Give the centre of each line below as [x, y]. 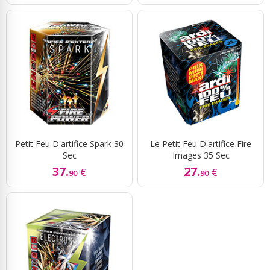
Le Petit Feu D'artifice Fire [201, 143]
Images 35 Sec [201, 155]
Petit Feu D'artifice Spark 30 [69, 143]
